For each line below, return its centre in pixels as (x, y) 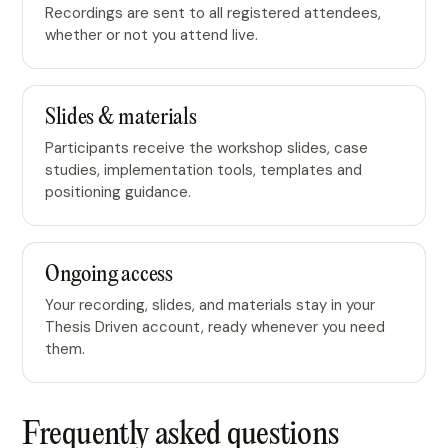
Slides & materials (121, 118)
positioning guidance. (118, 192)
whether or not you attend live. (151, 35)
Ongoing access (109, 275)
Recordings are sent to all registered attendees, (213, 13)
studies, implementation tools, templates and (203, 170)
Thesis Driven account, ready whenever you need (215, 327)
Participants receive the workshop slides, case (206, 148)
